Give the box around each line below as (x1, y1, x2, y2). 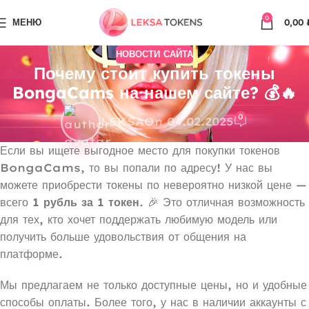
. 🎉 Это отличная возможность (139, 195, 305, 209)
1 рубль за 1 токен (32, 195, 139, 209)
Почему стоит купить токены (34, 62, 275, 83)
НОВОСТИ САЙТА (116, 48, 193, 59)
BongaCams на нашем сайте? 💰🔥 (12, 81, 297, 103)
